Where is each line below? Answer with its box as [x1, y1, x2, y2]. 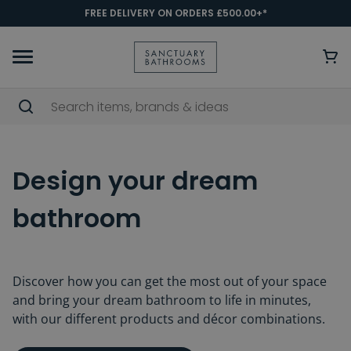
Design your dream [13, 163, 258, 198]
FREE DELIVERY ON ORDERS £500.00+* [84, 6, 267, 20]
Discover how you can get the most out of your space [13, 273, 327, 290]
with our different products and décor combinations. [13, 310, 325, 327]
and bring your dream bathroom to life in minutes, [13, 291, 311, 309]
